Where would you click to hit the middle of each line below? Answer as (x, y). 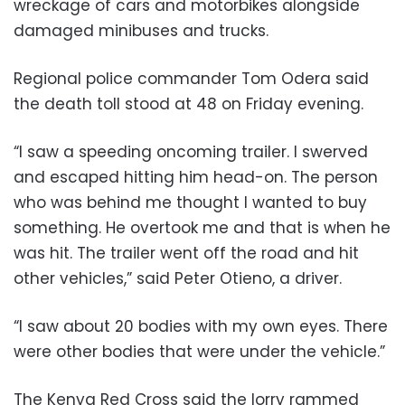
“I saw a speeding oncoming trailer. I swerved (191, 151)
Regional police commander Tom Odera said (191, 78)
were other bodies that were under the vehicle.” (199, 351)
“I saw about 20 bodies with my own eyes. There (201, 326)
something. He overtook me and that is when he (202, 227)
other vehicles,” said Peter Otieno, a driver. (178, 278)
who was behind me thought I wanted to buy (190, 202)
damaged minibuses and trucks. (141, 30)
